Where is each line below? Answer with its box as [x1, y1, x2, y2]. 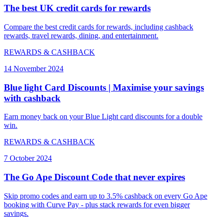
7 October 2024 [4, 154, 52, 163]
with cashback [4, 93, 61, 103]
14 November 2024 [4, 64, 63, 73]
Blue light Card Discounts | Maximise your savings [4, 82, 204, 93]
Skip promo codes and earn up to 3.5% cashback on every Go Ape [4, 191, 207, 200]
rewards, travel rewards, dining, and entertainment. [4, 31, 158, 40]
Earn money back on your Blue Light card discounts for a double [4, 112, 202, 121]
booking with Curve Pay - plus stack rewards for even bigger [4, 200, 190, 209]
